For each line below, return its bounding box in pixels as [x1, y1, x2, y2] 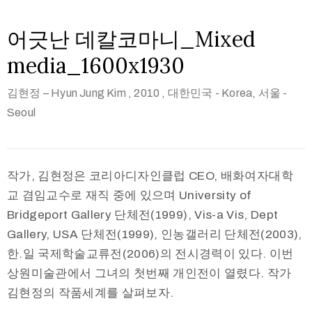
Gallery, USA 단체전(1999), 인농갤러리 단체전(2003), [7, 227, 302, 241]
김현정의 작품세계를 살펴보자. [7, 286, 174, 299]
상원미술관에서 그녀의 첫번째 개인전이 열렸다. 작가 [7, 266, 292, 280]
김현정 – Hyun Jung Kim [7, 86, 126, 99]
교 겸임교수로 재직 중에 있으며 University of [7, 188, 252, 202]
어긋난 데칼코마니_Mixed [7, 25, 256, 52]
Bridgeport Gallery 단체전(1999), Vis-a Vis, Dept [7, 208, 279, 221]
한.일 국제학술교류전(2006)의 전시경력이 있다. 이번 [7, 247, 294, 260]
